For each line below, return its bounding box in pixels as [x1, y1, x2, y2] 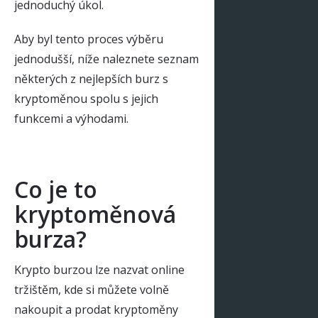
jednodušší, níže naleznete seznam [14, 51, 199, 67]
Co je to [14, 174, 97, 204]
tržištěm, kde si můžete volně [14, 282, 169, 297]
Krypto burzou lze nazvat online [14, 262, 185, 278]
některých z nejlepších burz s [14, 71, 168, 87]
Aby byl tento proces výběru [14, 31, 163, 47]
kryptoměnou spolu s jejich [14, 91, 158, 106]
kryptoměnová [14, 199, 176, 229]
